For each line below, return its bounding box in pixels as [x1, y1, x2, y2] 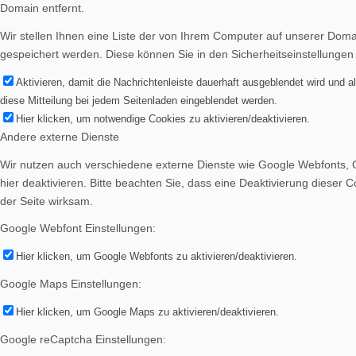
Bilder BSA [83, 13, 136, 25]
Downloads [83, 125, 138, 137]
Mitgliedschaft [59, 237, 130, 250]
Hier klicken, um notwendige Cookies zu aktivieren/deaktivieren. [16, 112, 310, 125]
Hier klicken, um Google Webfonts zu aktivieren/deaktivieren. [16, 250, 297, 263]
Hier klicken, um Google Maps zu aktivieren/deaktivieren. [16, 306, 279, 319]
